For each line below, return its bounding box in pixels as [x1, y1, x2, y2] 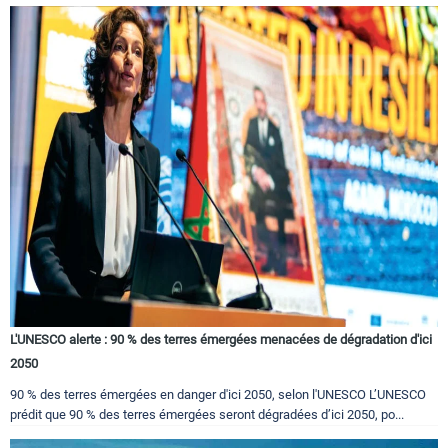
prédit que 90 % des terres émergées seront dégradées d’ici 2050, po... [10, 407, 404, 423]
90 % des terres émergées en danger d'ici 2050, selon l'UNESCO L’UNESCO [10, 387, 426, 403]
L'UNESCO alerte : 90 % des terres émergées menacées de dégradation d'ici [10, 332, 432, 348]
